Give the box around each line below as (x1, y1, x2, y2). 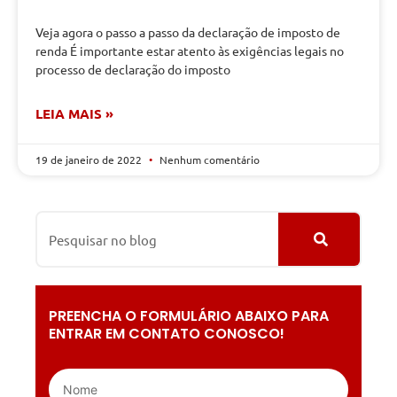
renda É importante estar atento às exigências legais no (35, 43, 344, 59)
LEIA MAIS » (35, 105, 113, 123)
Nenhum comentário (157, 152, 260, 167)
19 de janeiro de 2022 (35, 152, 144, 167)
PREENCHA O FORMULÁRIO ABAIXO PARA (49, 306, 329, 327)
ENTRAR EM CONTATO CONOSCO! (49, 323, 284, 345)
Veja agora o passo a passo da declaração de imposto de (35, 24, 340, 41)
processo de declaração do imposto (35, 61, 230, 78)
